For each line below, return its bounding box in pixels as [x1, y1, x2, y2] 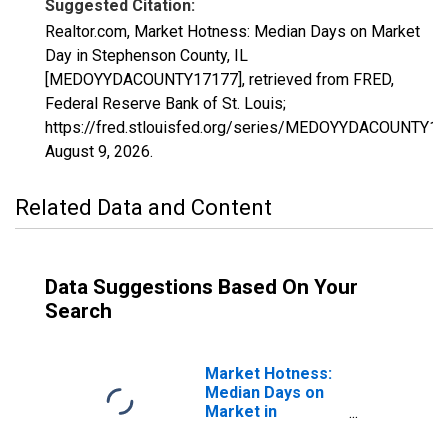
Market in [205, 402, 277, 421]
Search [45, 299, 112, 323]
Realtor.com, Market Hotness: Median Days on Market [45, 22, 420, 41]
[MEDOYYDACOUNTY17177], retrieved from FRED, [45, 70, 394, 89]
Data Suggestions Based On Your [45, 275, 358, 299]
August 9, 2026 [45, 142, 150, 161]
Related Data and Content [15, 195, 272, 220]
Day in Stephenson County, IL [45, 46, 248, 65]
